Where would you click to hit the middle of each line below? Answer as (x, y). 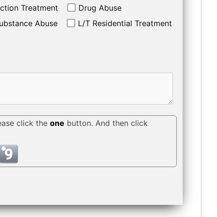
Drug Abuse (100, 8)
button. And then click (106, 123)
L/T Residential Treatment (125, 23)
